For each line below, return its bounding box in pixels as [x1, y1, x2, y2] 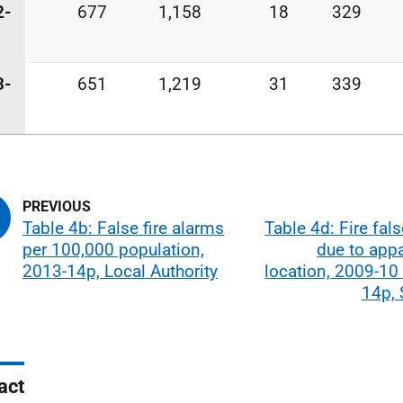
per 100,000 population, [22, 239, 204, 260]
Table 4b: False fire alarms [22, 218, 224, 238]
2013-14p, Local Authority [22, 261, 218, 282]
